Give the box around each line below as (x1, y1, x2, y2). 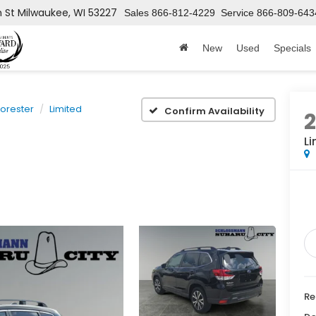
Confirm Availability (164, 104, 265, 118)
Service (221, 7, 254, 19)
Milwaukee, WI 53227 (18, 6, 117, 20)
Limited (49, 102, 82, 116)
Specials (274, 42, 311, 54)
